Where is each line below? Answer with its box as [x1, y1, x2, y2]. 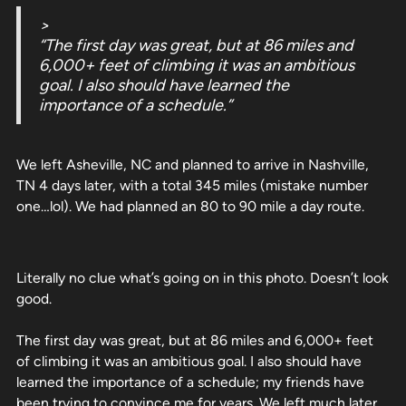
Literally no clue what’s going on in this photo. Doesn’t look [16, 268, 389, 286]
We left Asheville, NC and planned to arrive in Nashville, [16, 155, 369, 173]
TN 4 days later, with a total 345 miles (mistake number [16, 176, 368, 194]
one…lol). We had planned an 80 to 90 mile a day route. [16, 197, 364, 215]
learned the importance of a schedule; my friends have [16, 372, 364, 391]
